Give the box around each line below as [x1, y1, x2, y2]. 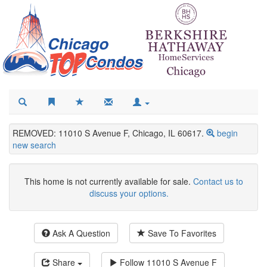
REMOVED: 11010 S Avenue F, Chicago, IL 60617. [13, 127, 204, 139]
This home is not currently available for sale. [24, 175, 193, 188]
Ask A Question [50, 227, 110, 240]
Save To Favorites [145, 227, 216, 240]
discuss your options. [89, 187, 169, 200]
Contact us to [193, 175, 243, 188]
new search [13, 139, 56, 151]
